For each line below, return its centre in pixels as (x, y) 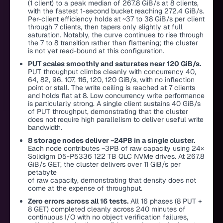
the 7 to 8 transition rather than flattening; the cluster (113, 43)
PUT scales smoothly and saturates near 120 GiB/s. (114, 64)
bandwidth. (45, 128)
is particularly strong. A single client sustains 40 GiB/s (114, 104)
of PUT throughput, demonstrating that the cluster (108, 112)
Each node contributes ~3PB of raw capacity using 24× (116, 149)
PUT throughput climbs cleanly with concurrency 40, (112, 72)
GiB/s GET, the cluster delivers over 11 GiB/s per (104, 165)
